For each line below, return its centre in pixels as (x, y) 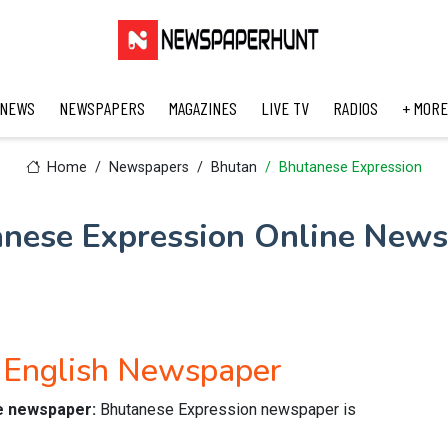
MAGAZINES (202, 108)
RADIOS (355, 108)
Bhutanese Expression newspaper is (228, 409)
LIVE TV (284, 108)
